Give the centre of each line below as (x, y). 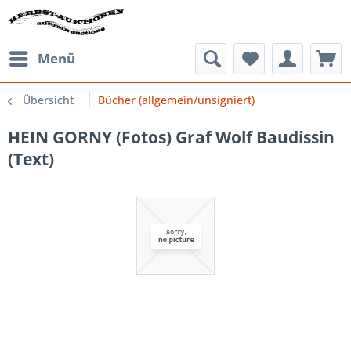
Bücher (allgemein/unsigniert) (176, 100)
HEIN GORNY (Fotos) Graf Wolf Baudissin (171, 137)
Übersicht (48, 100)
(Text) (31, 159)
